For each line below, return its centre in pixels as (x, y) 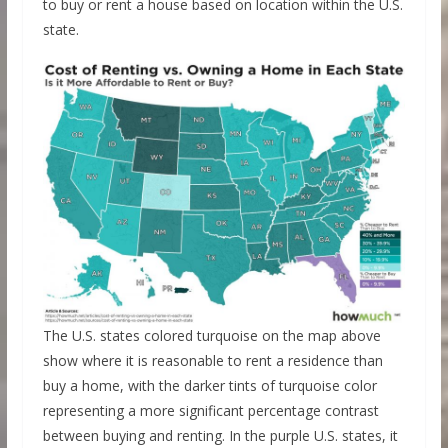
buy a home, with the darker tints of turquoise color (209, 385)
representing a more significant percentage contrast (210, 410)
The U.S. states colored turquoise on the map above (211, 335)
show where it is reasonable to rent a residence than (212, 360)
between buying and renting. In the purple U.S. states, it (220, 435)
